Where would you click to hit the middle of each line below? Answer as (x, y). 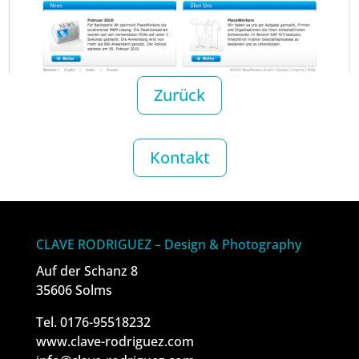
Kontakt (179, 158)
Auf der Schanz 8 (87, 271)
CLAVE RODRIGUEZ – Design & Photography (168, 245)
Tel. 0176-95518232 (93, 323)
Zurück (179, 95)
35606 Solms (74, 290)
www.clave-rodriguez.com (115, 342)
